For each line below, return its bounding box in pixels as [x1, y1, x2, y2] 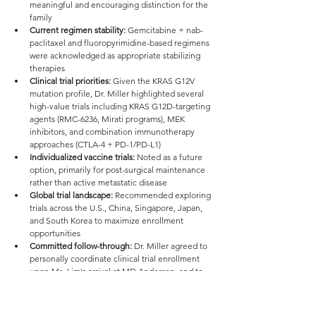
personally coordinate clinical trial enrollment [30, 253, 202, 264]
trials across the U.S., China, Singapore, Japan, [30, 202, 205, 213]
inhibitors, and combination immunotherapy [30, 126, 197, 137]
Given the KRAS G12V [111, 75, 197, 86]
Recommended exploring [113, 189, 213, 200]
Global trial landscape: [30, 189, 113, 200]
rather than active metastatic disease [30, 176, 167, 188]
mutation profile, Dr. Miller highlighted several [30, 87, 206, 99]
